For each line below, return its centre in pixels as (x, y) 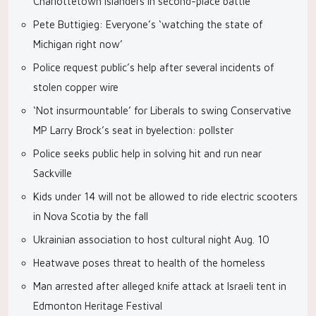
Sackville (53, 173)
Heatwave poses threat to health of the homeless (149, 263)
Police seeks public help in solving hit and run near (147, 153)
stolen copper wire (76, 87)
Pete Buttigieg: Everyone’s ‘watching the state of (148, 24)
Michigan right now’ (78, 44)
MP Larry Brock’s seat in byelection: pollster (133, 130)
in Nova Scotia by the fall (91, 216)
